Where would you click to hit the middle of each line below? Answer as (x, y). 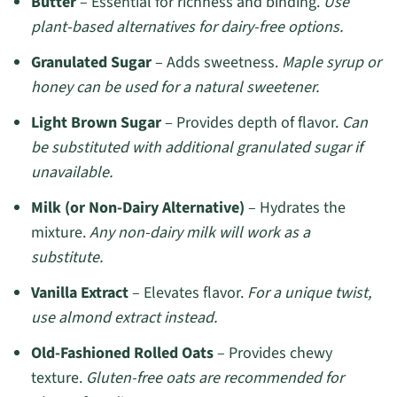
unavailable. (71, 173)
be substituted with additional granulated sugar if (196, 148)
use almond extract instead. (124, 318)
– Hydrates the (295, 208)
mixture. (60, 233)
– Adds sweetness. (216, 63)
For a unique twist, (309, 293)
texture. (58, 378)
